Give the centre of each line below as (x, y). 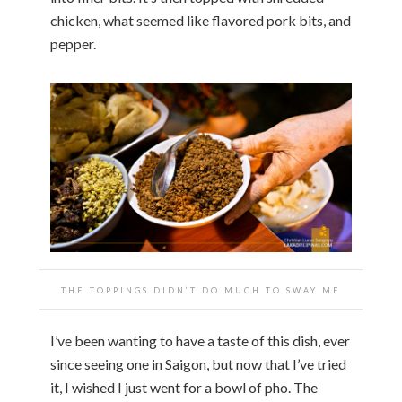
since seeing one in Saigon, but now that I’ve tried (198, 364)
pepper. (73, 44)
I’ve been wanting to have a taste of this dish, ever (200, 341)
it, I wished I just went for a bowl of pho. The (184, 388)
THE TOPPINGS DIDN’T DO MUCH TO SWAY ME (201, 291)
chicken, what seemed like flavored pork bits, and (201, 21)
